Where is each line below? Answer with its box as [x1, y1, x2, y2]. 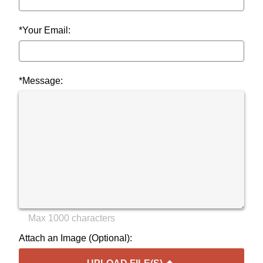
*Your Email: [19, 25, 70, 36]
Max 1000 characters [28, 213, 115, 224]
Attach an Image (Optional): [19, 233, 132, 244]
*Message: [19, 76, 63, 86]
